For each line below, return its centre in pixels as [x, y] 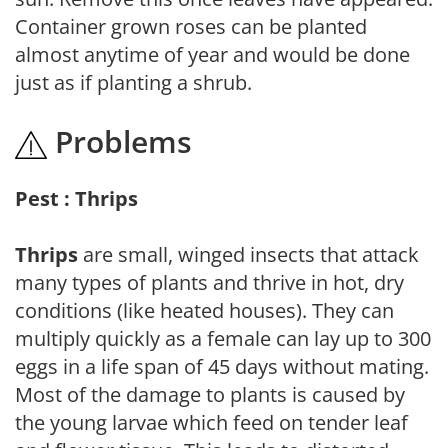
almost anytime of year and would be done [212, 54]
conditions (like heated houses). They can [204, 310]
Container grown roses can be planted [191, 26]
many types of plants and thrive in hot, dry [209, 282]
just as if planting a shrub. [133, 82]
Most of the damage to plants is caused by [210, 394]
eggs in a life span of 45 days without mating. [222, 366]
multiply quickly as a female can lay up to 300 [223, 338]
